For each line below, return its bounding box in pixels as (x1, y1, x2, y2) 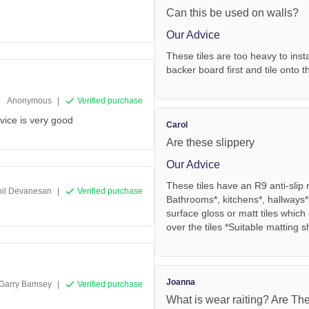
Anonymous (7, 95, 52, 106)
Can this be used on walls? (166, 7, 299, 19)
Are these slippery (166, 137, 255, 148)
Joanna (166, 277, 195, 287)
